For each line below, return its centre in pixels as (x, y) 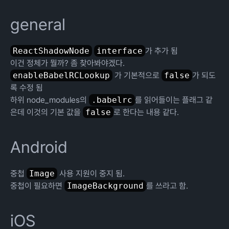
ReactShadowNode (51, 51)
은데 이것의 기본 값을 (47, 112)
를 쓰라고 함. (167, 186)
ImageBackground (105, 186)
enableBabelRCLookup (61, 75)
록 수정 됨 (27, 88)
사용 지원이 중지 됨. (91, 174)
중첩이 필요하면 (37, 186)
